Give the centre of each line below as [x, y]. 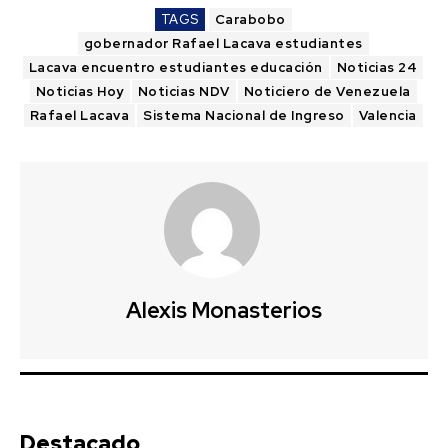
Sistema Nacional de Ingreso [244, 115]
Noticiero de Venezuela [327, 91]
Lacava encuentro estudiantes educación [175, 67]
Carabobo [250, 19]
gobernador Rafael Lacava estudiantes [223, 43]
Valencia [387, 115]
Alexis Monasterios [224, 310]
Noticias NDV [183, 91]
